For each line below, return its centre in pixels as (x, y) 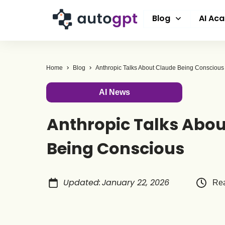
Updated (81, 183)
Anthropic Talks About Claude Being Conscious (160, 68)
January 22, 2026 (135, 183)
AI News (114, 92)
